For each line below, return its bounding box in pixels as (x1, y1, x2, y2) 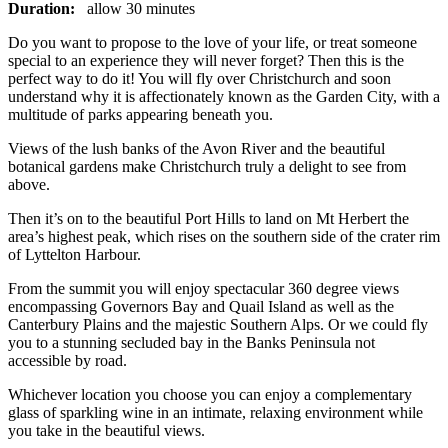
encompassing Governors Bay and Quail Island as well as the (8, 297, 394, 315)
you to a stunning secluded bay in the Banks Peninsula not (8, 333, 375, 351)
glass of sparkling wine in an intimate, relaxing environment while (8, 403, 423, 421)
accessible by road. (8, 351, 127, 369)
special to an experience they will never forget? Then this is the (8, 51, 404, 69)
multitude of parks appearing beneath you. (8, 105, 273, 123)
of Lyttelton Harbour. (8, 245, 141, 263)
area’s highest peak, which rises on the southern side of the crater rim (8, 227, 440, 245)
